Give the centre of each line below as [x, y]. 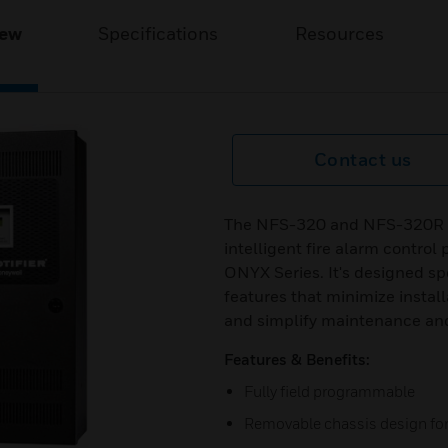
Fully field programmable [329, 391]
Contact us [362, 159]
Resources [339, 33]
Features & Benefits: [297, 359]
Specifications [158, 33]
